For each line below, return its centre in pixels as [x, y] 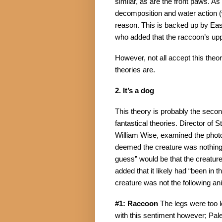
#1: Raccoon [137, 204]
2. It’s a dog [135, 91]
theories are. [135, 70]
